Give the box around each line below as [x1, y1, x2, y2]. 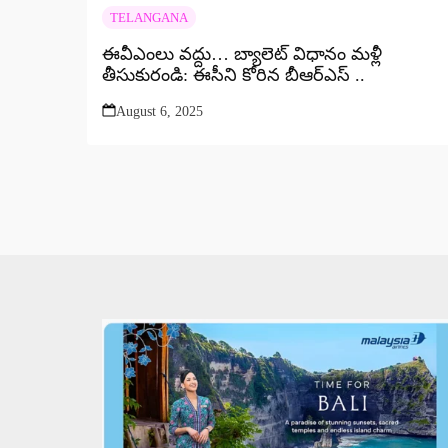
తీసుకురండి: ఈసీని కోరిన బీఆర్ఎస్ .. [102, 65, 365, 86]
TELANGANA [110, 10, 188, 26]
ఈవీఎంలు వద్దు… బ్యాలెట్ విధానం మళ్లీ [102, 44, 382, 65]
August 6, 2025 [116, 104, 203, 120]
